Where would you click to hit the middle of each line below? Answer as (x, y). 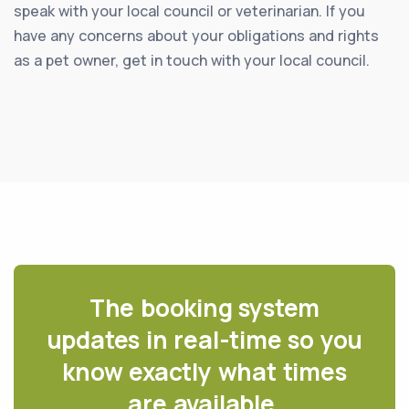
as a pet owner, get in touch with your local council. (192, 60)
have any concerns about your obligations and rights (196, 35)
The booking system (204, 307)
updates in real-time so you (204, 339)
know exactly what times (204, 371)
